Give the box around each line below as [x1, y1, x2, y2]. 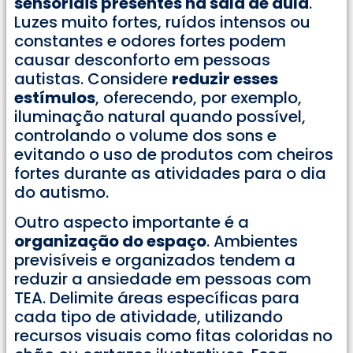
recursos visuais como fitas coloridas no [14, 325, 333, 347]
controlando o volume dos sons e [14, 124, 277, 147]
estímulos [14, 87, 95, 110]
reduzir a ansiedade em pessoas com [14, 268, 311, 291]
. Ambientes [206, 230, 298, 253]
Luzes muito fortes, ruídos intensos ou [14, 11, 310, 34]
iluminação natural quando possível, [14, 106, 306, 128]
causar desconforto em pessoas [14, 49, 270, 72]
